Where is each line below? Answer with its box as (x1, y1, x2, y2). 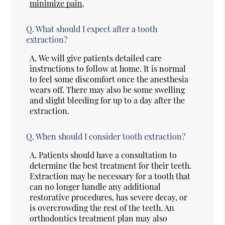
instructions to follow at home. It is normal (30, 63, 186, 74)
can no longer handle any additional (30, 181, 161, 192)
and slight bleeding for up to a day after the (30, 94, 185, 105)
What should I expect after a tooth (36, 23, 158, 34)
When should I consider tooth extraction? (36, 131, 186, 142)
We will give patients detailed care (39, 52, 162, 63)
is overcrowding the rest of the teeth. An (30, 202, 175, 213)
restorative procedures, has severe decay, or (30, 191, 188, 202)
